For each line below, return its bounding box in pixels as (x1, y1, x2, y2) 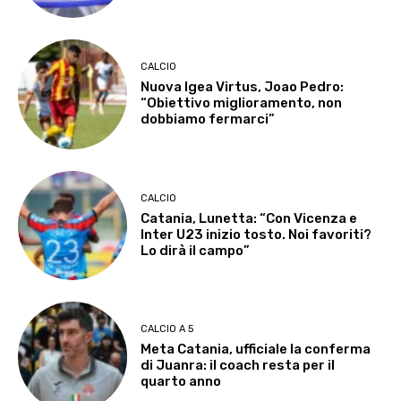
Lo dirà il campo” (141, 242, 251, 259)
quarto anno (141, 372, 222, 389)
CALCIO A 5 (141, 322, 194, 335)
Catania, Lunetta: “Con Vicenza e (141, 209, 358, 226)
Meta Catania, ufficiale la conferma (141, 340, 371, 357)
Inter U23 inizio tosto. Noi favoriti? (141, 226, 372, 243)
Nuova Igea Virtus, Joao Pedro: (141, 79, 345, 96)
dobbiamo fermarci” (141, 111, 276, 128)
